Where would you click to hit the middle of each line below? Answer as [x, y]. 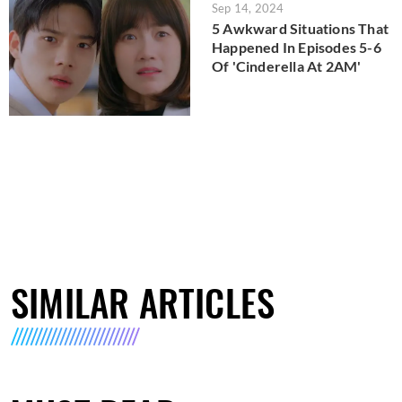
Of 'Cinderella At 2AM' [287, 66]
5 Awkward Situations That [300, 28]
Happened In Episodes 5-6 [297, 47]
